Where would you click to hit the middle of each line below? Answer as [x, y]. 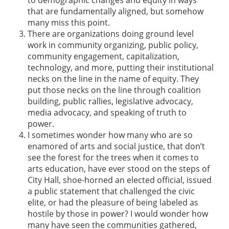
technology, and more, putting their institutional [121, 67]
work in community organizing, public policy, [113, 45]
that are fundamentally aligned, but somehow [116, 11]
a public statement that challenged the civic [111, 191]
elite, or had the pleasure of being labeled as [113, 202]
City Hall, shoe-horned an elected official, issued [120, 180]
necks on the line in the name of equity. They [113, 78]
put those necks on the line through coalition [114, 90]
